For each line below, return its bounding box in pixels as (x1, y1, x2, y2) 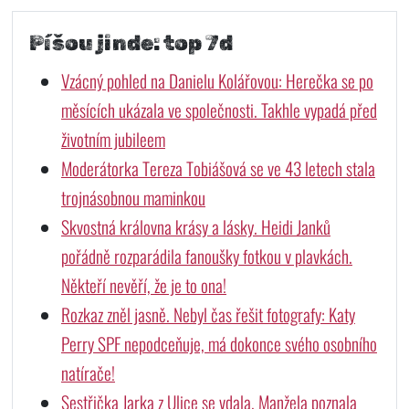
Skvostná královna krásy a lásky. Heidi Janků (60, 213, 330, 240)
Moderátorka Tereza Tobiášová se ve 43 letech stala (60, 154, 375, 182)
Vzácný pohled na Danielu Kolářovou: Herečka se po (60, 67, 373, 94)
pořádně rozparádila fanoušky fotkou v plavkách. (60, 242, 352, 269)
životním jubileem (60, 125, 165, 152)
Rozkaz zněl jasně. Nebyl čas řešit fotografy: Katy (60, 300, 355, 328)
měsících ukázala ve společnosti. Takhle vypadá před (60, 96, 377, 123)
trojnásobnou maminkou (60, 184, 205, 211)
